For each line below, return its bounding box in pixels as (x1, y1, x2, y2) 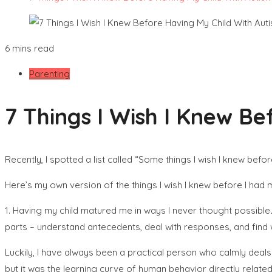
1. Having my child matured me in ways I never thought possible (5, 204, 270, 216)
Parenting (29, 68, 70, 80)
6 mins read (5, 42, 54, 54)
